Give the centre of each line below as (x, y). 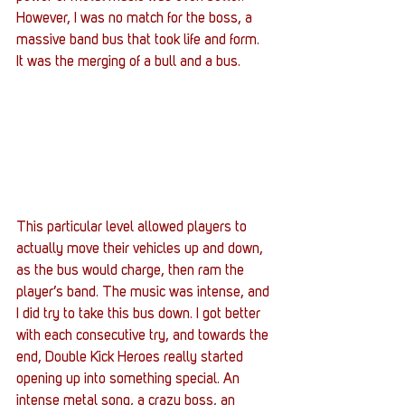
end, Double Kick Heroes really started (132, 358)
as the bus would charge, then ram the (132, 272)
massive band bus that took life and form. (140, 40)
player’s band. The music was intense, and (145, 293)
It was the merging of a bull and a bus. (128, 62)
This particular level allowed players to (133, 228)
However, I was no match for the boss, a (136, 19)
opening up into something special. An (130, 380)
